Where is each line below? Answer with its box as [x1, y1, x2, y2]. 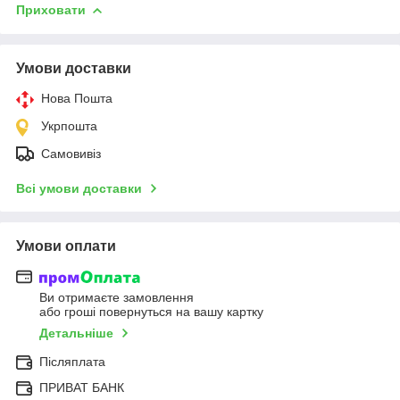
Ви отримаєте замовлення [39, 290, 194, 305]
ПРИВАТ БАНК [39, 380, 124, 396]
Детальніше [39, 326, 113, 341]
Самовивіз [41, 146, 101, 161]
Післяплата [39, 354, 105, 370]
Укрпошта [41, 118, 97, 133]
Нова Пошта [41, 90, 112, 105]
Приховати [16, 2, 86, 17]
